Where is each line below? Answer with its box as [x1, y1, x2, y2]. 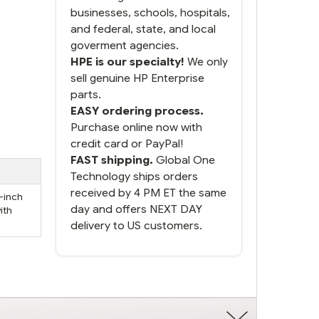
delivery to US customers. [70, 218, 202, 232]
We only [184, 54, 228, 68]
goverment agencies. [70, 38, 179, 52]
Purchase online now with [70, 120, 202, 134]
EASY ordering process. [70, 103, 204, 117]
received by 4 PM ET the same [70, 185, 226, 199]
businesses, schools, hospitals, [70, 5, 230, 19]
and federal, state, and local [70, 21, 216, 36]
